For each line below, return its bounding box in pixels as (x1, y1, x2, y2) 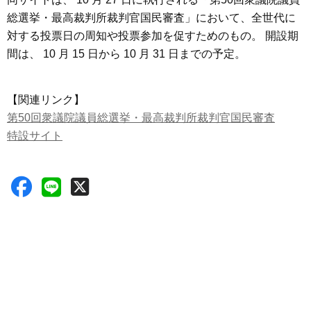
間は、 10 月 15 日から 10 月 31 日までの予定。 (7, 48, 246, 60)
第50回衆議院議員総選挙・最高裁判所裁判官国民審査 (7, 112, 275, 124)
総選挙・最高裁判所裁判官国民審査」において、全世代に (7, 12, 296, 24)
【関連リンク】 (7, 94, 85, 106)
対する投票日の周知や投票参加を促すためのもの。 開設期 (7, 30, 299, 42)
